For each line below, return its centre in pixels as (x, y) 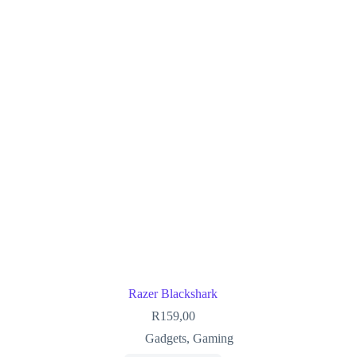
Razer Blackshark (173, 294)
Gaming (213, 339)
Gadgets (165, 339)
